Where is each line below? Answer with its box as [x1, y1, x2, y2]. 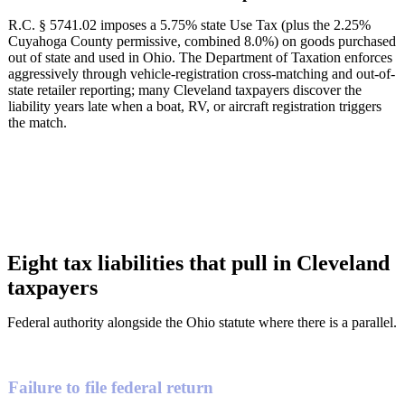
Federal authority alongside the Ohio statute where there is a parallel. [7, 314, 397, 330]
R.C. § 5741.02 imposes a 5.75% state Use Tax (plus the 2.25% [8, 17, 371, 33]
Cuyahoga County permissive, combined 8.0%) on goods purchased [8, 33, 396, 50]
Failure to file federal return [8, 377, 213, 397]
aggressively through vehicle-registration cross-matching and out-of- [8, 66, 395, 82]
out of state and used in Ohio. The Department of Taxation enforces [8, 50, 392, 66]
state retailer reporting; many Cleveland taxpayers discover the [8, 82, 362, 99]
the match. [8, 115, 67, 131]
